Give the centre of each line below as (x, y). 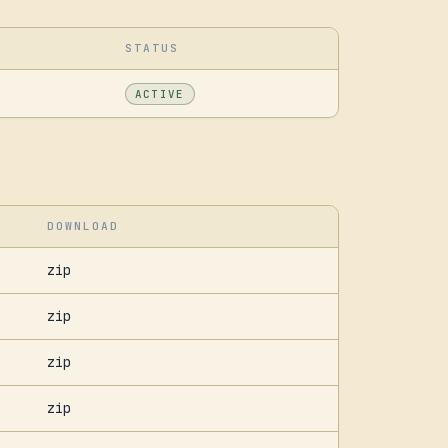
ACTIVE (159, 94)
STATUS (151, 48)
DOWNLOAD (83, 225)
